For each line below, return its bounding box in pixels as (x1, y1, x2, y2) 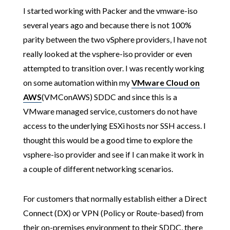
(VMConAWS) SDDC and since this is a (41, 91, 177, 102)
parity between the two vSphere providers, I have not (23, 34, 207, 44)
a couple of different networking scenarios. (23, 163, 173, 174)
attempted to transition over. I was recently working (23, 63, 204, 73)
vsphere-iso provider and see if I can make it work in (23, 149, 204, 159)
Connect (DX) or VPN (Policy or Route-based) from (23, 207, 203, 218)
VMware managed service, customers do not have (23, 106, 197, 116)
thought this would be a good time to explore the (23, 135, 193, 145)
